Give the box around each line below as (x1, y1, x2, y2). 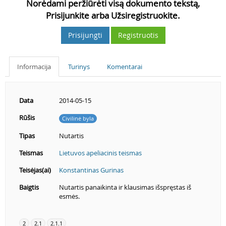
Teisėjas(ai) (19, 165, 51, 175)
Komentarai (107, 62, 142, 71)
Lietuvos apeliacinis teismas (59, 148, 142, 157)
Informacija (17, 62, 51, 71)
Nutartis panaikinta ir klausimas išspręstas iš (59, 183, 191, 192)
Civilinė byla (62, 114, 94, 122)
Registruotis (118, 30, 158, 40)
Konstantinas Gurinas (59, 165, 124, 175)
